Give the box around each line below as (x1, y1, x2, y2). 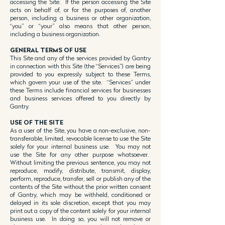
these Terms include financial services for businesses (10, 86, 151, 94)
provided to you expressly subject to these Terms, (10, 70, 151, 78)
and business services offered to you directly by (10, 94, 151, 102)
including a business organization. (10, 30, 100, 38)
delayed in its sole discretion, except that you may (10, 199, 151, 206)
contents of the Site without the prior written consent (10, 183, 151, 190)
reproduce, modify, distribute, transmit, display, (10, 167, 151, 174)
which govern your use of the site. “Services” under (10, 78, 151, 86)
